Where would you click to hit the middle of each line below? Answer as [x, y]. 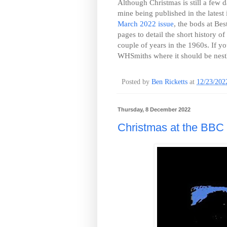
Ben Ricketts [169, 82]
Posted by [137, 82]
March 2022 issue [146, 24]
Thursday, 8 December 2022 [154, 110]
